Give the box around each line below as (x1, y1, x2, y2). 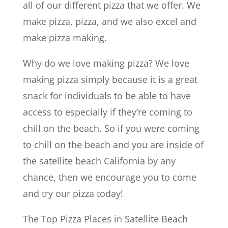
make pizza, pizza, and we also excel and (22, 15, 196, 27)
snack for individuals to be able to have (22, 89, 191, 102)
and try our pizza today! (22, 187, 123, 199)
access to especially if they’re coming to (22, 105, 192, 118)
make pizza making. (22, 31, 107, 44)
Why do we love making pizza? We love (22, 56, 189, 69)
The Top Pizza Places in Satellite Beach (22, 212, 188, 225)
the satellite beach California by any (22, 154, 176, 167)
